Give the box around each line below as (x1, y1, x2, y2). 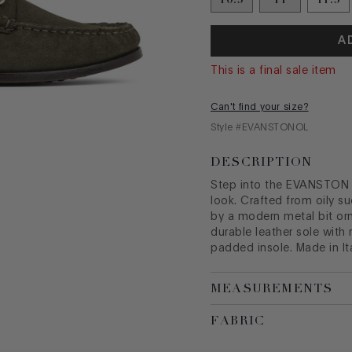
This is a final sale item (211, 64, 336, 76)
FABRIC (211, 312, 266, 328)
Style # (211, 122, 242, 132)
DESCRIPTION (211, 153, 313, 170)
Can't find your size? (211, 101, 309, 112)
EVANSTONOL (241, 122, 309, 132)
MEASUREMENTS (211, 280, 333, 296)
